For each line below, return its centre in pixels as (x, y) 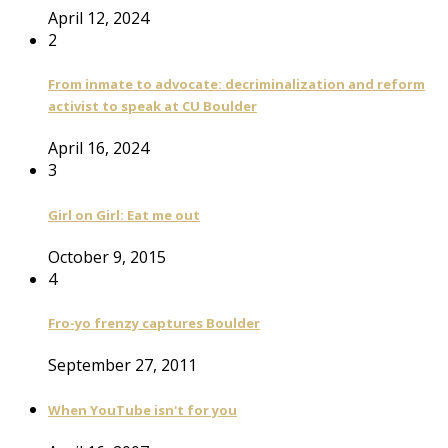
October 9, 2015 (107, 256)
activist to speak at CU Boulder (152, 106)
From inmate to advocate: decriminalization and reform (236, 84)
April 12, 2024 (98, 17)
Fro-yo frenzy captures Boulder (154, 323)
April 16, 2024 (98, 148)
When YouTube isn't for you (142, 409)
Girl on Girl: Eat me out (124, 214)
